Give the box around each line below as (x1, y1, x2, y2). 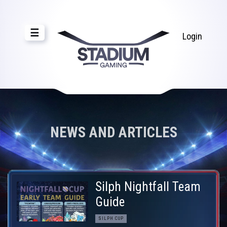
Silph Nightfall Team (95, 179, 201, 194)
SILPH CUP (98, 215, 124, 221)
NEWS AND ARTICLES (50, 123, 177, 141)
